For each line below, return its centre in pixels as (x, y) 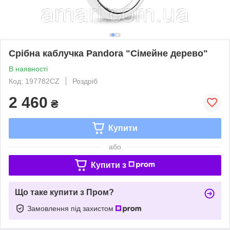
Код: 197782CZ (34, 81)
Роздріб (85, 81)
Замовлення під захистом (71, 208)
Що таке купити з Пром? (64, 192)
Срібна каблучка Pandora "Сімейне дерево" (108, 53)
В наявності (28, 69)
